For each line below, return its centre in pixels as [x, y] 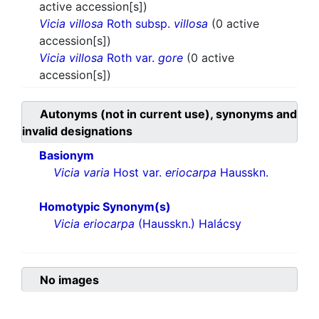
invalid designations [77, 131]
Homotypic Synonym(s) [105, 207]
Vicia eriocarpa [94, 224]
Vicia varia [82, 173]
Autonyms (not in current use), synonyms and [168, 114]
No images [69, 280]
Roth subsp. [138, 24]
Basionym [67, 156]
